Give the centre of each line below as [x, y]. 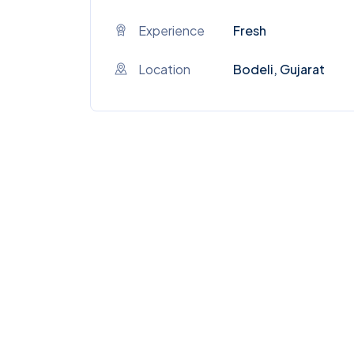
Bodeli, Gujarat [279, 69]
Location [164, 69]
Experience [171, 30]
